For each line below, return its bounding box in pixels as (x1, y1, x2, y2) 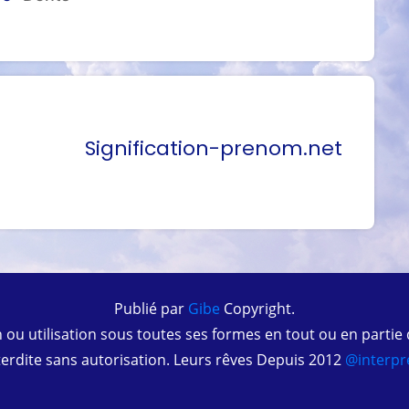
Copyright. (220, 298, 295, 319)
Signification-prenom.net (84, 133, 342, 163)
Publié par (114, 298, 184, 319)
